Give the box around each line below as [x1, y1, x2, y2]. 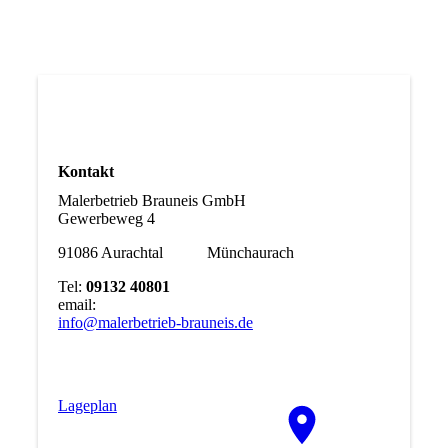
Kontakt [57, 163, 114, 181]
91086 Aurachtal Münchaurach [57, 244, 294, 262]
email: [57, 296, 96, 314]
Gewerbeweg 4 [57, 210, 155, 228]
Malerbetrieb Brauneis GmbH [57, 192, 246, 210]
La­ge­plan [57, 397, 117, 415]
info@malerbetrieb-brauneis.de [57, 314, 253, 332]
